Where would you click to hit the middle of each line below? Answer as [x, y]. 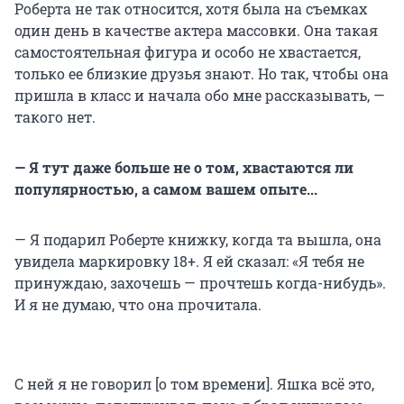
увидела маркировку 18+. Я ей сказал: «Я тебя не [189, 262]
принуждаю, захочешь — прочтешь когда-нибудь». [200, 283]
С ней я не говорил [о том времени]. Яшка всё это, [194, 384]
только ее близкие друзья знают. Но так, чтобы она [202, 74]
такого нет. [55, 117]
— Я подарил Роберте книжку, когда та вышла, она [198, 240]
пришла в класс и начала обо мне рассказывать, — [200, 96]
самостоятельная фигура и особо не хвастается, [188, 52]
